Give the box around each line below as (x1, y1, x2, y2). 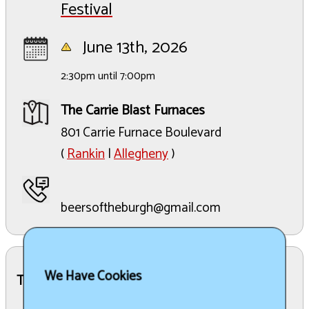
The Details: (17, 270, 81, 292)
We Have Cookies (44, 266, 142, 288)
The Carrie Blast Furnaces (61, 99, 205, 122)
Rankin (67, 143, 105, 165)
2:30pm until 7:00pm (61, 66, 155, 86)
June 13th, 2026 (79, 34, 188, 61)
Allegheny (114, 143, 168, 165)
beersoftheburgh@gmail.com (61, 197, 221, 219)
